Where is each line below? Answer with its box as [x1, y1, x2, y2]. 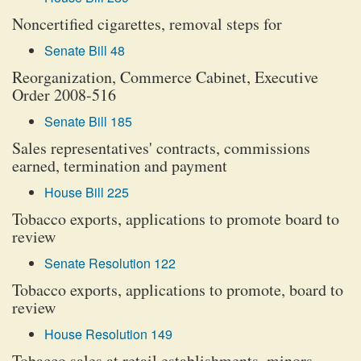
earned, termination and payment [12, 155, 227, 176]
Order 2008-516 [12, 84, 116, 106]
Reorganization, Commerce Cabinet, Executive [12, 66, 318, 88]
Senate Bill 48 [44, 41, 125, 60]
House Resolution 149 [44, 325, 172, 343]
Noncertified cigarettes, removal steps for [12, 13, 282, 35]
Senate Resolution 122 [44, 254, 176, 272]
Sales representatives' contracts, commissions [12, 137, 310, 159]
